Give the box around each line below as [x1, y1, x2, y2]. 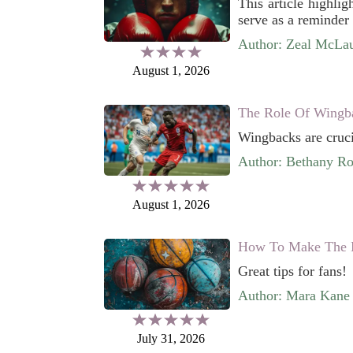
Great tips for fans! [238, 263, 347, 279]
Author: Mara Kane [238, 288, 350, 303]
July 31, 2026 [137, 331, 205, 345]
